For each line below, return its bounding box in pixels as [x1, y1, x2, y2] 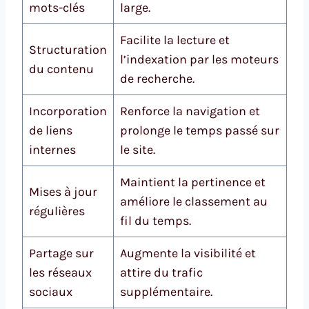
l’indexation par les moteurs [120, 52, 279, 68]
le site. [120, 142, 155, 158]
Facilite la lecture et [120, 32, 230, 48]
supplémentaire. [120, 284, 212, 300]
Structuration [29, 42, 107, 58]
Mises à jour [29, 184, 97, 200]
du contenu [29, 61, 94, 77]
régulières [29, 203, 85, 219]
